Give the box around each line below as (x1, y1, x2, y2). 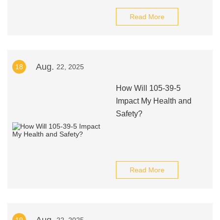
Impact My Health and (115, 97, 192, 105)
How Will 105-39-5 (115, 84, 181, 92)
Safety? (115, 110, 142, 118)
